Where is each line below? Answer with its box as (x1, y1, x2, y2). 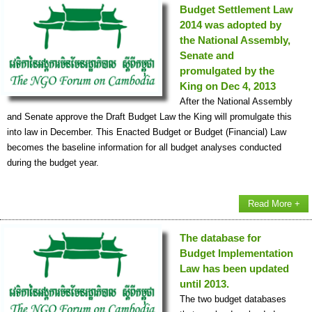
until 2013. (180, 278, 229, 290)
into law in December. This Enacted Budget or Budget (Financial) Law (7, 127, 286, 138)
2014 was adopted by (180, 19, 281, 31)
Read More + (247, 198, 300, 210)
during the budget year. (7, 157, 99, 169)
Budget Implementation (180, 247, 293, 260)
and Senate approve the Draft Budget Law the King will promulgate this (7, 111, 292, 123)
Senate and (180, 49, 234, 62)
